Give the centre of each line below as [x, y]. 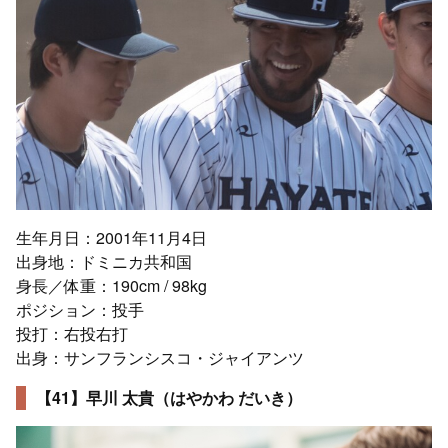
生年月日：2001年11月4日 [111, 237]
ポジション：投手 [80, 309]
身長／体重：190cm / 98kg [111, 285]
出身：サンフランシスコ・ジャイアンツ [160, 357]
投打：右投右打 [72, 333]
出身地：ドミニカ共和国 [104, 261]
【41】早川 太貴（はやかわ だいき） [169, 397]
